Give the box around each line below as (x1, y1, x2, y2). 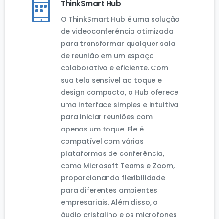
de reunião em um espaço (61, 51, 154, 61)
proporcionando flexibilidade (61, 173, 165, 183)
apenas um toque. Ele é (61, 124, 144, 134)
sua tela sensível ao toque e (61, 75, 162, 86)
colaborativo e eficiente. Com (61, 63, 168, 73)
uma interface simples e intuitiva (61, 100, 179, 110)
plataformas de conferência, (61, 149, 165, 159)
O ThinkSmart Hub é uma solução (61, 14, 180, 24)
